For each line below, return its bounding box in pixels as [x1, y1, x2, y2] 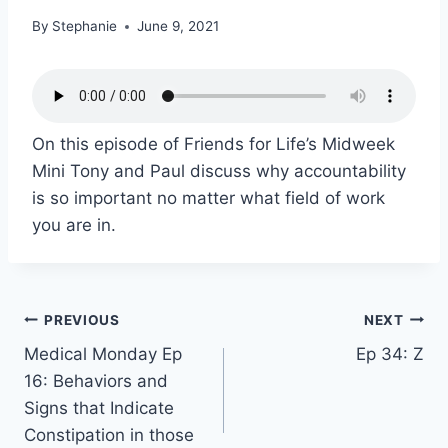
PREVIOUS [44, 311, 120, 328]
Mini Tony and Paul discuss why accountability [32, 161, 406, 182]
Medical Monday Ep [24, 344, 182, 365]
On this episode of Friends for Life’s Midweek [32, 134, 395, 155]
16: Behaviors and [24, 371, 168, 392]
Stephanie [52, 18, 118, 35]
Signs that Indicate [24, 398, 174, 419]
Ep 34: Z [356, 344, 424, 365]
